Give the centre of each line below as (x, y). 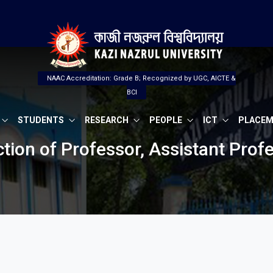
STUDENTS (41, 120)
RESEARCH (107, 120)
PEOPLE (166, 120)
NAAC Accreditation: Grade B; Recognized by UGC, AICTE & (141, 78)
